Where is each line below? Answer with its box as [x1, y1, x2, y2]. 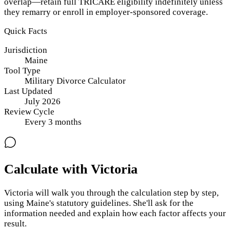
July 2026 [25, 96, 61, 106]
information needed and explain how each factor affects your [4, 208, 226, 218]
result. [4, 218, 27, 228]
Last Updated [4, 86, 52, 96]
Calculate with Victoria [4, 161, 138, 177]
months [53, 117, 82, 127]
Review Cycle [4, 106, 54, 117]
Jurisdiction [4, 45, 47, 55]
